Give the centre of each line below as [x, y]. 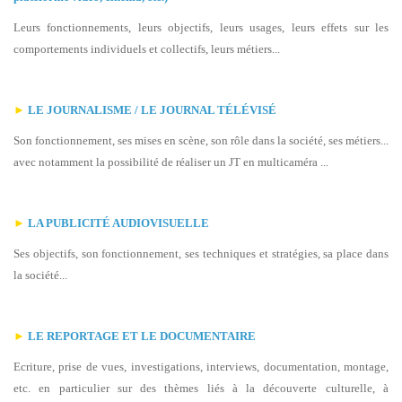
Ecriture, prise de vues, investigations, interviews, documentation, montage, [201, 367]
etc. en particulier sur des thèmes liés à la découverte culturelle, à [201, 388]
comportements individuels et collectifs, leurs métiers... [147, 49]
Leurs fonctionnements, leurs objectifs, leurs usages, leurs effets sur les [201, 27]
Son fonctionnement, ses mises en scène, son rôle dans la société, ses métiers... [201, 140]
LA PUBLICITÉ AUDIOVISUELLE [118, 223]
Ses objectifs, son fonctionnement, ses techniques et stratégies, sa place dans [201, 253]
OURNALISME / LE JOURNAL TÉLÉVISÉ [165, 110]
